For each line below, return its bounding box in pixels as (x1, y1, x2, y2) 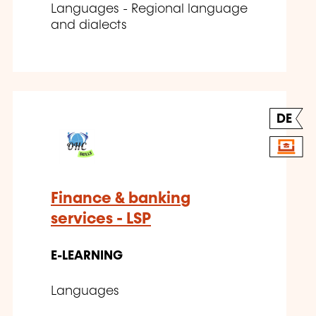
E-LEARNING (51, 250, 123, 263)
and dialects (51, 19, 127, 32)
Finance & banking (51, 190, 190, 207)
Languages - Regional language (51, 3, 248, 16)
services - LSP (51, 211, 151, 228)
